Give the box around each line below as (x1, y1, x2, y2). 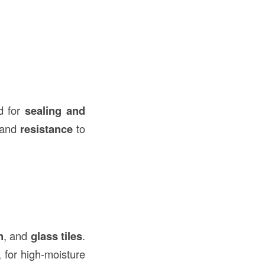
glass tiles (30, 228, 83, 244)
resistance (20, 120, 73, 137)
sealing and (25, 102, 86, 118)
